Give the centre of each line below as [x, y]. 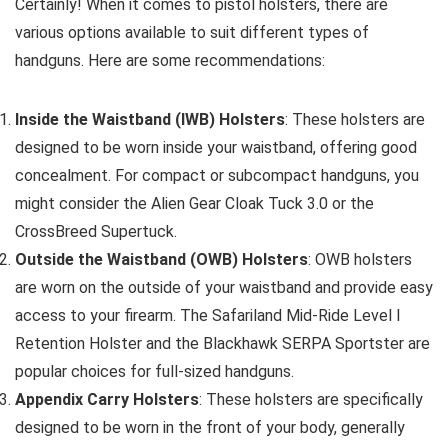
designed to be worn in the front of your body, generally [210, 427]
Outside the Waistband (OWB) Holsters [161, 259]
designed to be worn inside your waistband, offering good [216, 147]
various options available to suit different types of [192, 32]
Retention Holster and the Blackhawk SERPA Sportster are [222, 343]
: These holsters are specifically [311, 399]
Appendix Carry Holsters [107, 399]
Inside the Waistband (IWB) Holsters [150, 119]
